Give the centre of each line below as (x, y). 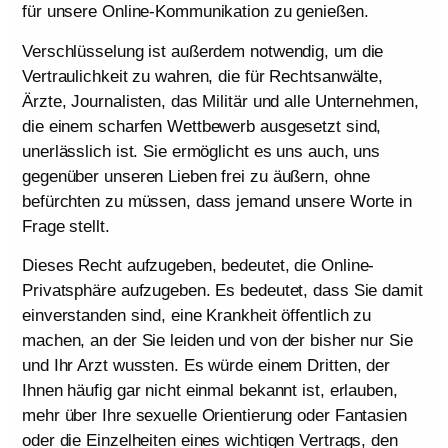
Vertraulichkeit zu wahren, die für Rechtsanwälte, (203, 76)
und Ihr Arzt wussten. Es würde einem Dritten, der (206, 366)
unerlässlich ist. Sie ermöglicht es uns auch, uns (201, 151)
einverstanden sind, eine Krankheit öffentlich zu (197, 316)
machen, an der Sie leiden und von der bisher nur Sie (217, 341)
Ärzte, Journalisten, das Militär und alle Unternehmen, (220, 101)
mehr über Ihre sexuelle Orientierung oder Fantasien (214, 416)
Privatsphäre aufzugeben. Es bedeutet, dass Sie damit (222, 291)
